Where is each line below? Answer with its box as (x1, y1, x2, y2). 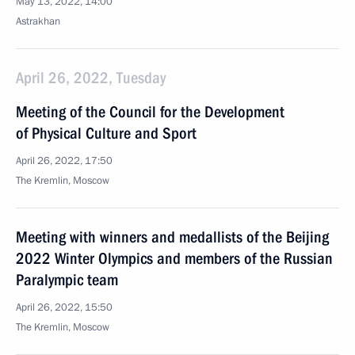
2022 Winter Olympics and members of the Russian (16, 249, 333, 268)
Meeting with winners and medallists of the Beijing (16, 227, 329, 246)
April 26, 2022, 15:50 (16, 300, 113, 315)
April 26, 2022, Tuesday (16, 68, 166, 87)
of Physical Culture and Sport (16, 124, 197, 143)
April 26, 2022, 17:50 (16, 154, 113, 168)
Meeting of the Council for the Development (16, 102, 284, 121)
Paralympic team (16, 270, 118, 289)
